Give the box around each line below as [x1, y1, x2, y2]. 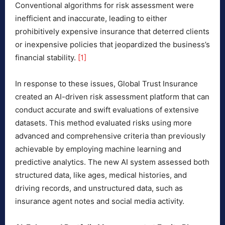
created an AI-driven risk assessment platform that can [15, 92, 209, 102]
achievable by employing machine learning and [15, 144, 181, 154]
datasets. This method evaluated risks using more [15, 118, 192, 128]
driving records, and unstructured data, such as [15, 183, 183, 193]
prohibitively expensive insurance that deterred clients [15, 27, 209, 37]
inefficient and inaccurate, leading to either [15, 14, 167, 24]
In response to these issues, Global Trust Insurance [15, 79, 198, 89]
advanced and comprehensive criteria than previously [15, 131, 205, 141]
